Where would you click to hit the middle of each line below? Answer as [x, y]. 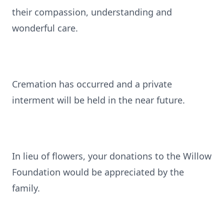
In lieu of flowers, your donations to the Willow [112, 156]
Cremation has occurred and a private [92, 84]
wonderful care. [45, 28]
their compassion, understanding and [92, 12]
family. [26, 188]
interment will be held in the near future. [98, 100]
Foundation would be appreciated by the [98, 172]
